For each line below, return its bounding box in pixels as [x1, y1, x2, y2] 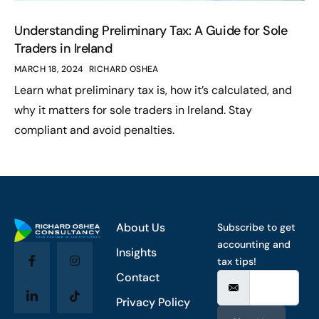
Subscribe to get [217, 221, 296, 234]
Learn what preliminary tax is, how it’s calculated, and [14, 82, 292, 98]
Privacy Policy [115, 295, 190, 310]
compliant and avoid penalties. [14, 122, 174, 137]
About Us [115, 220, 165, 235]
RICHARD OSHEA [88, 63, 159, 75]
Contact [115, 270, 159, 285]
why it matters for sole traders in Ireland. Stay [14, 102, 252, 117]
